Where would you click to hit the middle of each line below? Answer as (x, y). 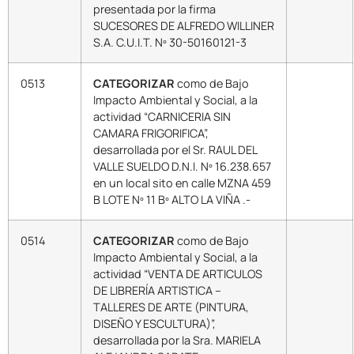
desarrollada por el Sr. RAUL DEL (175, 149)
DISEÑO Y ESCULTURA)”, (154, 323)
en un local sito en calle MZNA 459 (182, 183)
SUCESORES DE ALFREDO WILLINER (184, 25)
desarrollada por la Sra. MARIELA (177, 340)
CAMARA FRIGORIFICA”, (151, 133)
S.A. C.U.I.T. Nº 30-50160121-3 (170, 42)
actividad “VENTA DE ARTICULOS (178, 273)
